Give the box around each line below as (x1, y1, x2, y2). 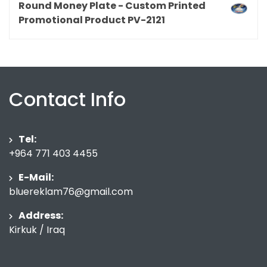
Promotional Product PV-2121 (18, 13, 165, 27)
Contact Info (9, 86, 126, 113)
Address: (18, 209, 63, 223)
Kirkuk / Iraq (9, 223, 65, 237)
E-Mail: (18, 170, 54, 185)
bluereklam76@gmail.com (9, 185, 133, 199)
